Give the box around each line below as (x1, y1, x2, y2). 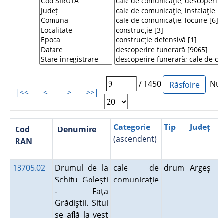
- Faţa (54, 186, 108, 197)
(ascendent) (113, 133, 157, 144)
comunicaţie (113, 174, 159, 185)
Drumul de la (54, 163, 108, 173)
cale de (113, 163, 159, 173)
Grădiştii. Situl (54, 198, 108, 208)
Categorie (113, 122, 150, 132)
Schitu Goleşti (54, 174, 108, 185)
